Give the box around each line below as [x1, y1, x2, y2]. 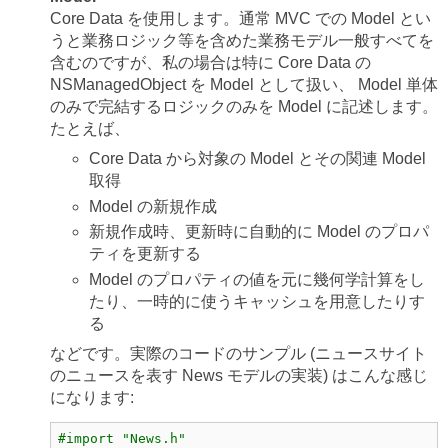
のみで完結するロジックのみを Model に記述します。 [49, 97, 438, 115]
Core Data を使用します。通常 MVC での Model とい [49, 9, 431, 27]
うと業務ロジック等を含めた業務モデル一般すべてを [49, 31, 434, 49]
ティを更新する [89, 245, 202, 263]
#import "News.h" [58, 430, 187, 446]
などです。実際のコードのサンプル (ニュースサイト [49, 345, 427, 363]
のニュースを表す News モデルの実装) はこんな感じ [49, 367, 428, 385]
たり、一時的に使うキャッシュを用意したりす [89, 293, 426, 311]
